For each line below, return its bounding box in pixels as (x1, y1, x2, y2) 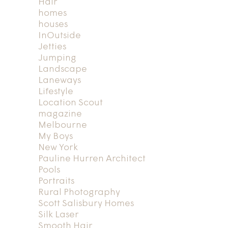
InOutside (38, 31, 81, 41)
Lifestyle (38, 87, 73, 97)
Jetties (38, 42, 66, 52)
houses (38, 19, 68, 30)
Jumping (38, 53, 76, 63)
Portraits (38, 176, 74, 186)
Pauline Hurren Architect (38, 154, 146, 164)
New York (38, 142, 78, 153)
